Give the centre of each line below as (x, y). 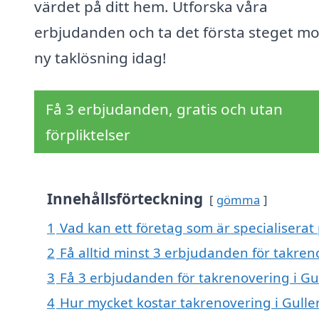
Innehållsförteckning (125, 199)
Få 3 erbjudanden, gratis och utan (164, 109)
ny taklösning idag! (100, 58)
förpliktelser (88, 135)
